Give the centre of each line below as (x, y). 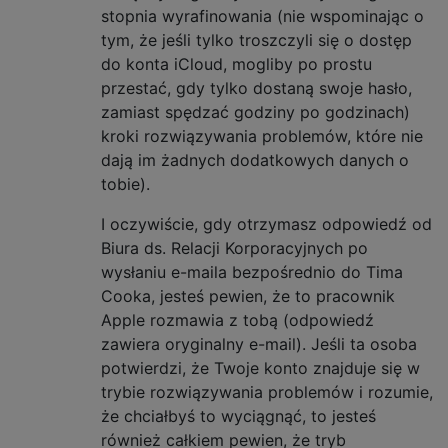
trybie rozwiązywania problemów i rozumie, (267, 391)
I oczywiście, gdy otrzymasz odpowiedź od (266, 223)
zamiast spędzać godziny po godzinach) (255, 111)
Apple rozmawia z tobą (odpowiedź (237, 319)
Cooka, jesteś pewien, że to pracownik (248, 295)
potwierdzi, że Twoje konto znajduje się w (260, 367)
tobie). (125, 183)
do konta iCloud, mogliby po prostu (236, 63)
